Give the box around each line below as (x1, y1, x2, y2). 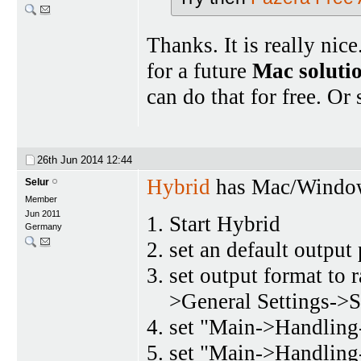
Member (25, 194, 57, 205)
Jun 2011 (25, 209, 60, 219)
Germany (25, 222, 62, 232)
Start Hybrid (169, 212, 280, 237)
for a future (147, 58, 252, 83)
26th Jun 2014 (37, 154, 106, 167)
